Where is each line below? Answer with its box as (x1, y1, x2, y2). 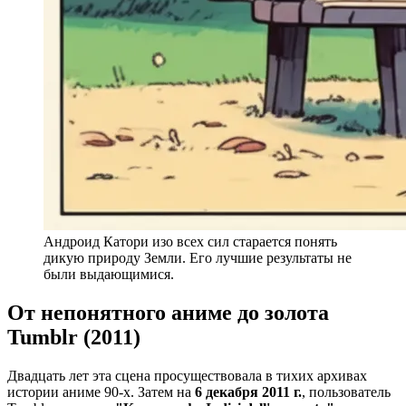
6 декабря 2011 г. (195, 383, 302, 400)
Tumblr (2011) (7, 324, 140, 349)
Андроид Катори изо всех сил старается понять (43, 234, 337, 250)
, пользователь (302, 383, 391, 400)
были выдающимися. (43, 266, 174, 283)
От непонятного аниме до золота (7, 300, 329, 324)
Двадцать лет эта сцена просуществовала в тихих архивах (7, 367, 367, 383)
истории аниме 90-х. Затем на (7, 383, 195, 400)
